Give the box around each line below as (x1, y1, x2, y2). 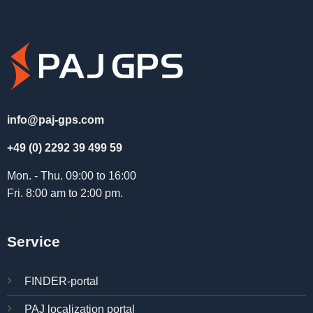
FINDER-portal (24, 275, 99, 288)
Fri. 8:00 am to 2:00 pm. (6, 187, 123, 199)
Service (6, 233, 60, 250)
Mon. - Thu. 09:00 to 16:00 (6, 169, 136, 182)
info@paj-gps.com (6, 114, 104, 126)
